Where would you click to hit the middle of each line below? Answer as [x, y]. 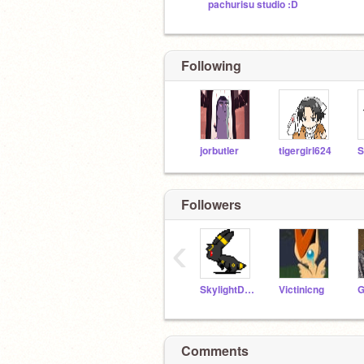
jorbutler [219, 151]
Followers [211, 204]
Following [211, 65]
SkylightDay [249, 289]
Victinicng [301, 289]
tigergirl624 [305, 151]
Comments [215, 351]
